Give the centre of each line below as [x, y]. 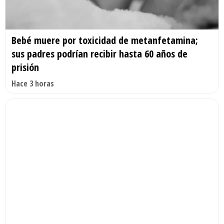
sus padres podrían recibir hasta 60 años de [99, 54]
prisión [25, 67]
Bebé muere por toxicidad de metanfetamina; [105, 40]
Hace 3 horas [33, 84]
